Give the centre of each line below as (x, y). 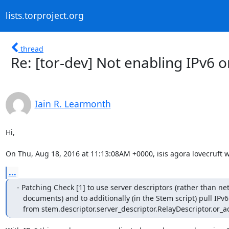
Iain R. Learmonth (73, 104)
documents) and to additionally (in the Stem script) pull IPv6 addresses (20, 198)
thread (32, 49)
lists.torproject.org (44, 16)
